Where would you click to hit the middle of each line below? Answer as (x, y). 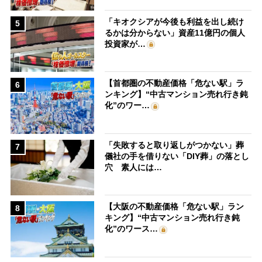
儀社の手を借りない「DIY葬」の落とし (177, 156)
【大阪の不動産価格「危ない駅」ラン (175, 207)
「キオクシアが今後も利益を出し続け (175, 21)
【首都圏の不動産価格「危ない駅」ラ (175, 83)
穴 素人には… (134, 167)
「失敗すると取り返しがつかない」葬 (175, 145)
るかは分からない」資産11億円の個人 (175, 32)
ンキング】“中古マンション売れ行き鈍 (177, 94)
